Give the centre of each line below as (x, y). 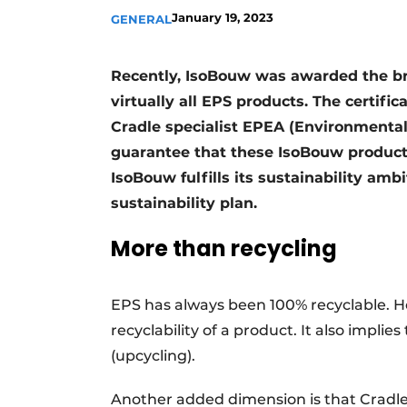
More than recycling (224, 249)
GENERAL (141, 19)
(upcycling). (153, 356)
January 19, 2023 (223, 17)
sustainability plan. (184, 203)
